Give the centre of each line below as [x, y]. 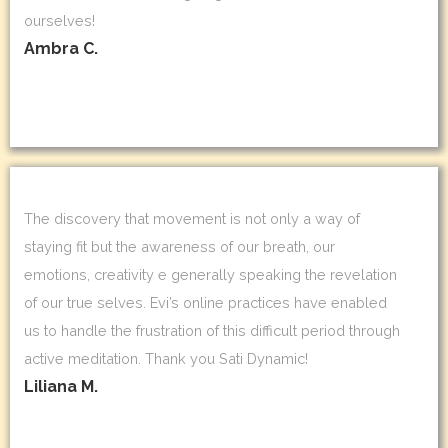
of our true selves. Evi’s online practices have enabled [205, 303]
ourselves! [59, 20]
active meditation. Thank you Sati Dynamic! [166, 359]
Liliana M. [61, 387]
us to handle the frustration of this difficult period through [212, 331]
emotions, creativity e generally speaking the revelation [210, 275]
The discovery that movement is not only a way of [192, 219]
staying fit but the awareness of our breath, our [179, 247]
